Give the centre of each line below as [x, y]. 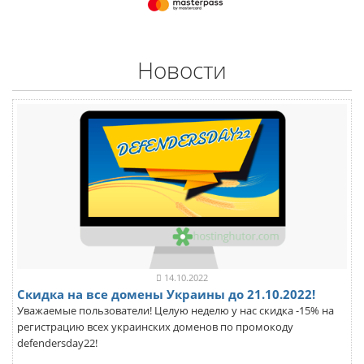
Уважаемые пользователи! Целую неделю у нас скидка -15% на [175, 311]
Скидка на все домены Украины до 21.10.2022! [166, 294]
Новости [182, 70]
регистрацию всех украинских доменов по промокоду [155, 327]
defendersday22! [57, 343]
